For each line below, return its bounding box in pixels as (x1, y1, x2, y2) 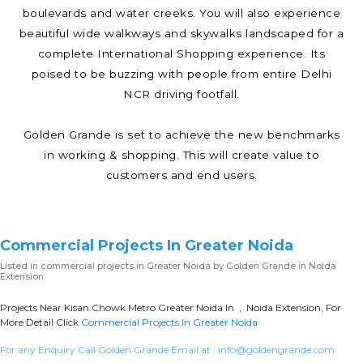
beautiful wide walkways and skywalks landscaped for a (19, 26, 344, 40)
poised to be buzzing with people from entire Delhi (31, 66, 332, 80)
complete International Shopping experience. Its (37, 46, 326, 60)
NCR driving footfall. (123, 87, 240, 100)
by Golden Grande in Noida (211, 259, 336, 271)
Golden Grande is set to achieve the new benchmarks (23, 127, 340, 141)
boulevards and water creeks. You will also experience (22, 6, 341, 19)
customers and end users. (105, 168, 258, 181)
